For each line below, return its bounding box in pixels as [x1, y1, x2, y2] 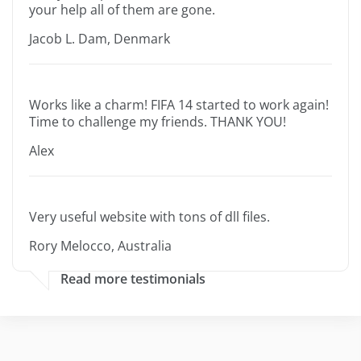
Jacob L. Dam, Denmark [29, 30, 170, 48]
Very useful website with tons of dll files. [29, 208, 270, 226]
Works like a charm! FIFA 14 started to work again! [29, 96, 329, 114]
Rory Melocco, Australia [29, 237, 172, 255]
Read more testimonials [60, 270, 205, 288]
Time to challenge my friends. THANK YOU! [29, 113, 286, 131]
